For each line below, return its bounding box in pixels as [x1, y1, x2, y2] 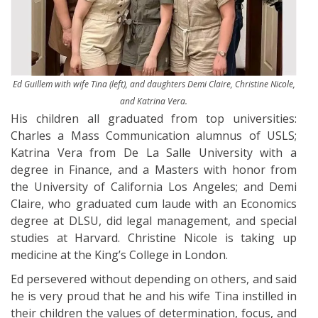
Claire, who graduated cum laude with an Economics [11, 196, 297, 212]
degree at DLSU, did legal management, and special [11, 213, 297, 229]
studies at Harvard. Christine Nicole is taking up [11, 230, 297, 246]
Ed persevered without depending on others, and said [11, 271, 297, 287]
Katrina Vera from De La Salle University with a [11, 145, 297, 160]
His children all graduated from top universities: [11, 111, 297, 126]
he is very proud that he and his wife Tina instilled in [11, 288, 297, 304]
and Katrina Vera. [120, 95, 187, 107]
